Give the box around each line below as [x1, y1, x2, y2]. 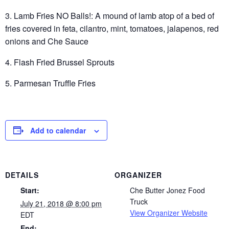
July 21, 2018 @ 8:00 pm [20, 198, 102, 209]
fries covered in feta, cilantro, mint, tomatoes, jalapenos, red [5, 22, 219, 34]
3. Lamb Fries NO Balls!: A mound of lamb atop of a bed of [5, 9, 214, 21]
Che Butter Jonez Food [130, 185, 205, 195]
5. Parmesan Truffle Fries [5, 77, 96, 89]
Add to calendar [30, 125, 86, 135]
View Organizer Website [130, 207, 208, 218]
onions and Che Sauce [5, 35, 88, 47]
